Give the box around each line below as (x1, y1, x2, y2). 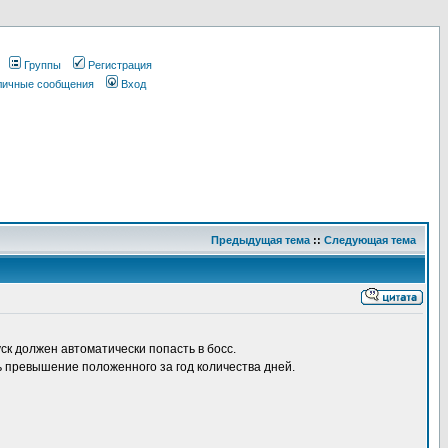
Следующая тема (324, 234, 416, 246)
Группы (24, 59, 61, 71)
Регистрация (88, 59, 152, 71)
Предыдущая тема (211, 234, 310, 246)
